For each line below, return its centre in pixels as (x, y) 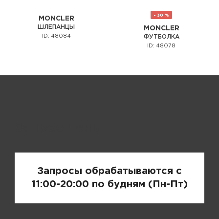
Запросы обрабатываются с (109, 171)
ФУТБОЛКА (161, 37)
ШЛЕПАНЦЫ (56, 27)
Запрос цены (59, 128)
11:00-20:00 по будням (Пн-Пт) (109, 184)
